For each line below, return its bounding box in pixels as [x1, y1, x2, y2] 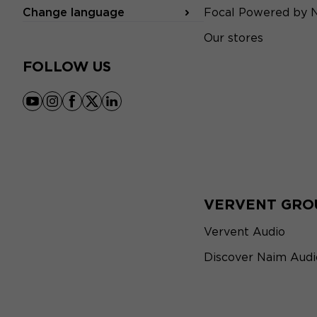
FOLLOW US [23, 58, 111, 76]
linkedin [110, 101, 156, 115]
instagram [51, 101, 108, 115]
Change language [23, 6, 125, 20]
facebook [71, 101, 125, 115]
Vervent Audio [204, 225, 285, 239]
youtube [31, 101, 78, 115]
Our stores [204, 31, 263, 45]
